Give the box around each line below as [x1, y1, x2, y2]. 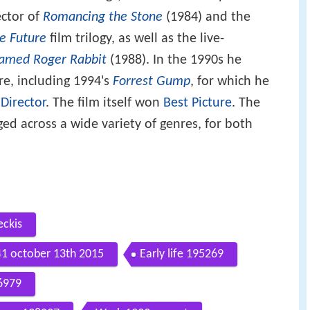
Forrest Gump [113, 74, 190, 89]
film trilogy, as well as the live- [46, 31, 224, 46]
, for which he [190, 74, 269, 89]
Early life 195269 [140, 248, 224, 262]
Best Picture [163, 95, 232, 110]
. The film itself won [46, 95, 163, 110]
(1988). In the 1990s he [107, 53, 241, 67]
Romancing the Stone [43, 10, 163, 24]
